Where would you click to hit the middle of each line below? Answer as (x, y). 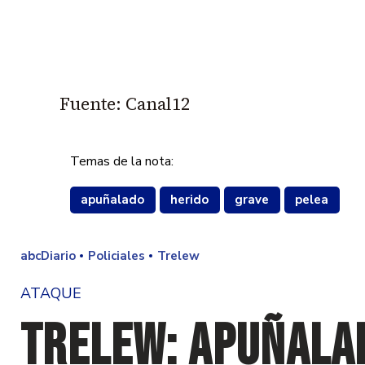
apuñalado (113, 200)
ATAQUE (51, 293)
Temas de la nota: (121, 162)
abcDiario (48, 255)
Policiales (117, 255)
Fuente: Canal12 (125, 104)
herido (190, 200)
